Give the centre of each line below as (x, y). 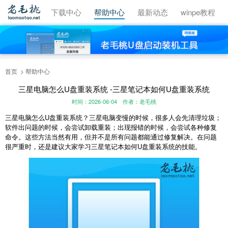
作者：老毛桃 (139, 102)
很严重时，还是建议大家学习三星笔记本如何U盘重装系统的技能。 (103, 147)
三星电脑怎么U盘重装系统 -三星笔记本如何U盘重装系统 (114, 89)
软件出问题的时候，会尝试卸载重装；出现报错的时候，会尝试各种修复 (111, 127)
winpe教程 (198, 12)
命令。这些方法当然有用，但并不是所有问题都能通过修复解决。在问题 (111, 137)
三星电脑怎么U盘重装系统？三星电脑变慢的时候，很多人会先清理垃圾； (113, 118)
